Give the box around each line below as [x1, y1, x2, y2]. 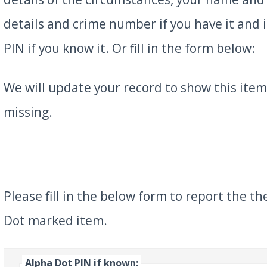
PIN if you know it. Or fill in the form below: [3, 40, 255, 57]
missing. [3, 104, 52, 121]
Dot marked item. [3, 212, 107, 229]
